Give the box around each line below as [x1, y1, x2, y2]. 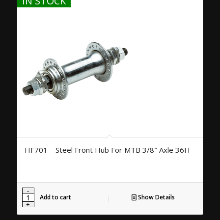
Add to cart [39, 192, 71, 201]
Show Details [136, 192, 175, 201]
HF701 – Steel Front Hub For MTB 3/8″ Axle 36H [24, 144, 190, 155]
